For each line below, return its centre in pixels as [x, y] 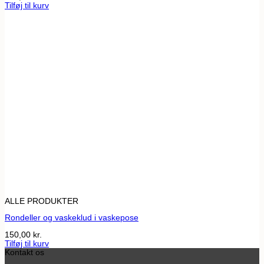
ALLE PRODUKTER [42, 201]
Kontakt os [24, 253]
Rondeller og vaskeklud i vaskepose [72, 218]
